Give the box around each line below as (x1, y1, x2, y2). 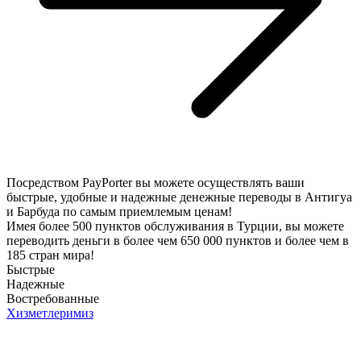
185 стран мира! (6, 248, 94, 262)
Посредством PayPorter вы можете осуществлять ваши (6, 176, 305, 189)
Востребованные (6, 292, 99, 305)
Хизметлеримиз (6, 306, 93, 320)
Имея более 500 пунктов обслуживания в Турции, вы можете (6, 219, 344, 233)
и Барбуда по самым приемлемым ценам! (6, 205, 232, 218)
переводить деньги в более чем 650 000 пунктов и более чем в (6, 234, 349, 247)
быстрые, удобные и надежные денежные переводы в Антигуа (6, 190, 352, 204)
